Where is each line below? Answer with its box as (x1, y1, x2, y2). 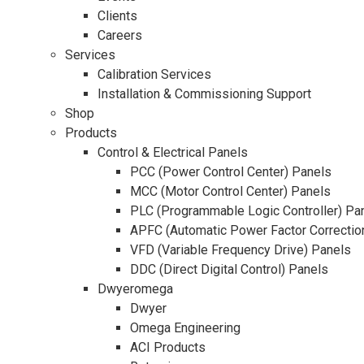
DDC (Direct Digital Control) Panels (130, 262, 328, 277)
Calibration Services (97, 67, 211, 82)
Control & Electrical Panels (97, 145, 248, 160)
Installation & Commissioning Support (97, 86, 311, 102)
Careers (97, 28, 142, 43)
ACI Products (130, 340, 206, 355)
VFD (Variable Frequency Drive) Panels (130, 242, 351, 258)
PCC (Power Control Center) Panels (130, 164, 331, 180)
